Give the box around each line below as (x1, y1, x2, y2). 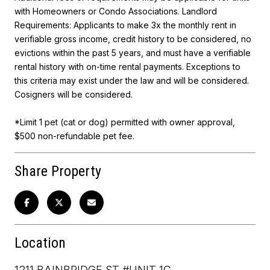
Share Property (14, 162, 101, 180)
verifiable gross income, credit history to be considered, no (14, 33, 251, 44)
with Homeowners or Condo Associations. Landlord (14, 5, 217, 16)
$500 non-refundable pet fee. (14, 130, 134, 141)
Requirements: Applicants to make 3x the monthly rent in (14, 19, 236, 30)
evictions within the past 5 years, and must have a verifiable (14, 47, 251, 58)
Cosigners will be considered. (14, 89, 133, 99)
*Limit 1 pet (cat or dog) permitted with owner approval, (14, 116, 235, 127)
